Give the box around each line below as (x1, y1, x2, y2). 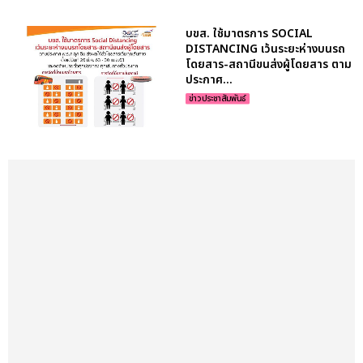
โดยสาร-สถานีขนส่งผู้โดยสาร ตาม (186, 55, 352, 73)
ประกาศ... (186, 70, 233, 88)
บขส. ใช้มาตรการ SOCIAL (186, 24, 313, 42)
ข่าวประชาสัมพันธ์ (189, 92, 246, 105)
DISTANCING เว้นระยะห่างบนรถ (186, 40, 345, 58)
